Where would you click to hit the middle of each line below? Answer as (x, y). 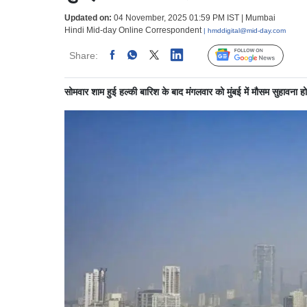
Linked (184, 56)
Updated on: (88, 18)
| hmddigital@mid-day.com (245, 31)
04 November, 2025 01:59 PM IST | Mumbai (194, 18)
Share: (84, 56)
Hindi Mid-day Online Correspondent (134, 30)
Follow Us (256, 57)
